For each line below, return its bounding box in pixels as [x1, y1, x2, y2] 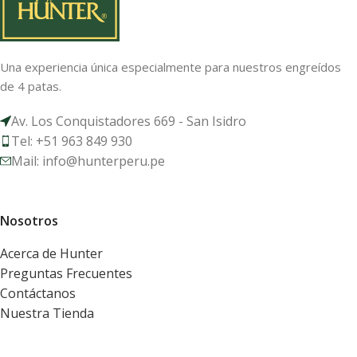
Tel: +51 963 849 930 [11, 131, 132, 150]
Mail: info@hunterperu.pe [11, 151, 165, 170]
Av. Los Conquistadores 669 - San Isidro [11, 112, 246, 130]
